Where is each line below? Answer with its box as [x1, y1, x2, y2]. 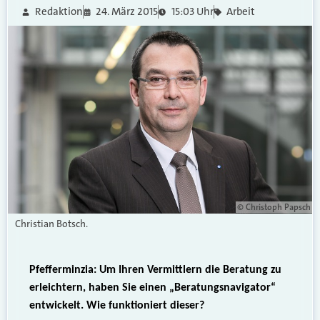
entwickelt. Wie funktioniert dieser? [29, 299, 204, 311]
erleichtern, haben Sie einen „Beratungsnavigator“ [29, 281, 276, 294]
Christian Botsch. [15, 216, 88, 230]
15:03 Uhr [171, 4, 214, 19]
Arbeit [226, 4, 255, 19]
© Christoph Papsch [237, 201, 311, 213]
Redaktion [34, 4, 83, 19]
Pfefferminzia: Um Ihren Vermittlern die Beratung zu [29, 264, 281, 276]
